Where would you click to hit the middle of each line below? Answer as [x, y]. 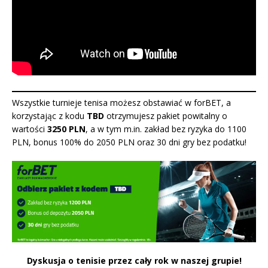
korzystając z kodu [49, 116]
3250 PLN [66, 129]
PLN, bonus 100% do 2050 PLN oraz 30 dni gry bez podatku [128, 142]
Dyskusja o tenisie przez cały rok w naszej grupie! [134, 261]
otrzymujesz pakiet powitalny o [166, 116]
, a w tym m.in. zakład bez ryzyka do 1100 [166, 129]
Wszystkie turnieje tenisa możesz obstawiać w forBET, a [121, 103]
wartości [30, 129]
